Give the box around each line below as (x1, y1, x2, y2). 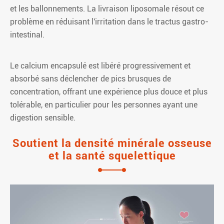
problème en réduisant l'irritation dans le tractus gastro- (10, 16, 208, 26)
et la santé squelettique (48, 149, 176, 162)
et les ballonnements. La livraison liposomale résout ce (10, 3, 204, 13)
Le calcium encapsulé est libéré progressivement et (10, 60, 190, 70)
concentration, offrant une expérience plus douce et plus (10, 86, 207, 96)
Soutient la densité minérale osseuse (12, 136, 212, 149)
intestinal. (10, 29, 44, 39)
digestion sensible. (10, 112, 75, 122)
